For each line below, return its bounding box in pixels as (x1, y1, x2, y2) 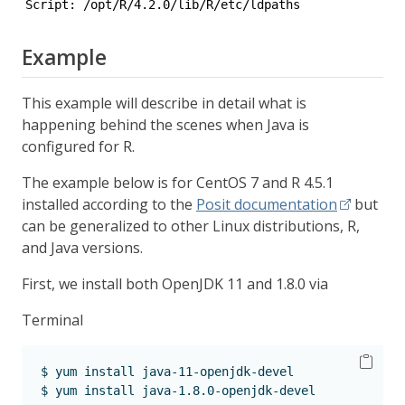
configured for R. (22, 137, 135, 156)
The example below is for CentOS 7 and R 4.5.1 (22, 173, 334, 193)
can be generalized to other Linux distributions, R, (22, 216, 360, 236)
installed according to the (22, 194, 196, 214)
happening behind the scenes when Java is (22, 115, 309, 135)
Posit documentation (196, 194, 337, 214)
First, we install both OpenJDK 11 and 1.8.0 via (22, 274, 328, 294)
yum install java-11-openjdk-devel (48, 364, 294, 379)
